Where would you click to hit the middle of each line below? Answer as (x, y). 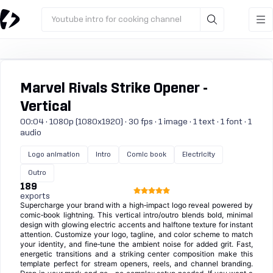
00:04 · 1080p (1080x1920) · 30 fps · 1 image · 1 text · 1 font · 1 (136, 122)
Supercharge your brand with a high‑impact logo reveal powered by (136, 205)
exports (35, 196)
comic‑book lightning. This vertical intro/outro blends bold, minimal (136, 215)
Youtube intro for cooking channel (116, 19)
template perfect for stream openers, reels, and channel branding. (136, 264)
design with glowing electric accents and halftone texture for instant (136, 225)
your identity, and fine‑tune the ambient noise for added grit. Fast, (136, 244)
